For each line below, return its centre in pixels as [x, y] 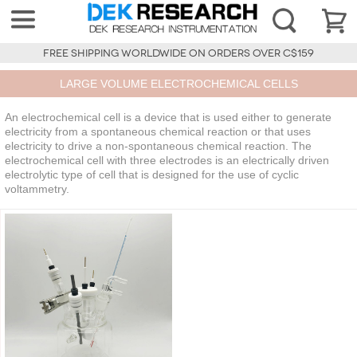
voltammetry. [37, 189]
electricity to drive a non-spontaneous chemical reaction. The [158, 146]
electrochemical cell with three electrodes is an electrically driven [167, 161]
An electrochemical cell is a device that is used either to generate [168, 118]
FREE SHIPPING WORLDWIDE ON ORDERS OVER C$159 [178, 54]
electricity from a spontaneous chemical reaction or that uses [158, 132]
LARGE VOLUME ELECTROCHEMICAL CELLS [178, 84]
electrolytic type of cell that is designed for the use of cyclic [152, 175]
